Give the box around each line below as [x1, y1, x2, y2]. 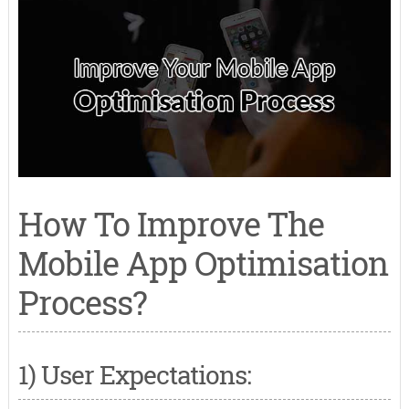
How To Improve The [17, 202, 324, 246]
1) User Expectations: [17, 358, 251, 393]
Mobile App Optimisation [17, 241, 388, 286]
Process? [17, 280, 147, 325]
